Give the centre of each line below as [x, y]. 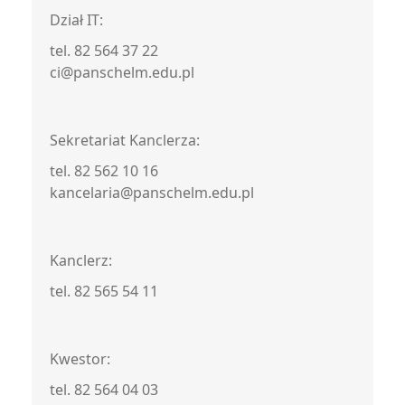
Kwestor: [80, 359]
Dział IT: [76, 20]
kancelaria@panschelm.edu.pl [152, 193]
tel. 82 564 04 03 [104, 390]
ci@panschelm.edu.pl [122, 72]
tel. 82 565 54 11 [104, 291]
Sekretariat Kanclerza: [125, 140]
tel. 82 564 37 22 [104, 51]
